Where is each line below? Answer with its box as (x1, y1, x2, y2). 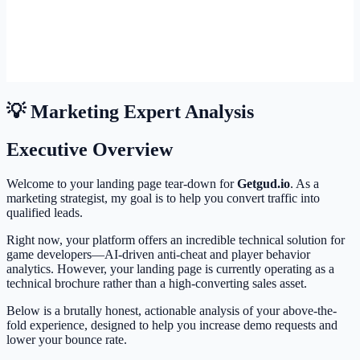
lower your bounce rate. (6, 333, 127, 347)
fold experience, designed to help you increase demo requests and (6, 318, 337, 333)
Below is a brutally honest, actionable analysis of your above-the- (6, 304, 337, 318)
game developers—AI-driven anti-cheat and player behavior (6, 247, 310, 262)
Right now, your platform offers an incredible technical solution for (6, 233, 345, 247)
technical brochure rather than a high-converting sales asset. (6, 276, 307, 291)
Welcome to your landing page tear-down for (6, 177, 237, 191)
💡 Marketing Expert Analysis (6, 101, 254, 123)
